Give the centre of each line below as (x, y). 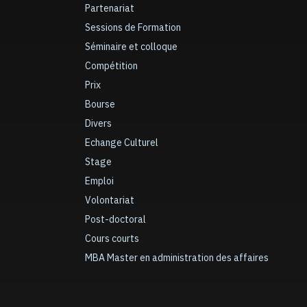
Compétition (111, 66)
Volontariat (110, 200)
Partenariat (110, 9)
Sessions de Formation (133, 28)
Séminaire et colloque (131, 47)
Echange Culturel (122, 143)
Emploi (99, 181)
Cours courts (112, 239)
